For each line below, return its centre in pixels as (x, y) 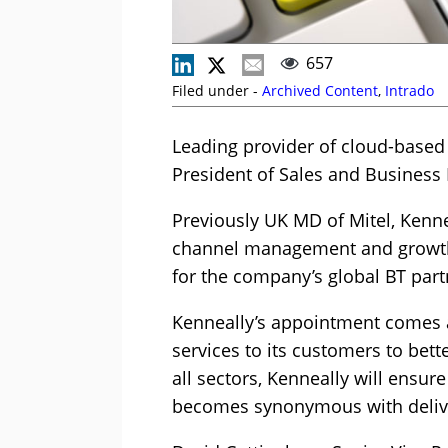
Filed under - (217, 90)
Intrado (409, 90)
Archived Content (320, 90)
